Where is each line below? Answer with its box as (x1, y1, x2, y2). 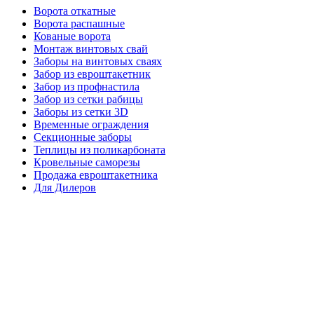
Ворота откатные (34, 4, 116, 17)
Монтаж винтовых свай (34, 42, 148, 55)
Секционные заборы (34, 130, 132, 143)
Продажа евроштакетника (34, 168, 158, 181)
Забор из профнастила (34, 80, 139, 93)
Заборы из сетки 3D (34, 105, 128, 118)
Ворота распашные (34, 17, 125, 29)
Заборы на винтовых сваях (34, 55, 162, 67)
